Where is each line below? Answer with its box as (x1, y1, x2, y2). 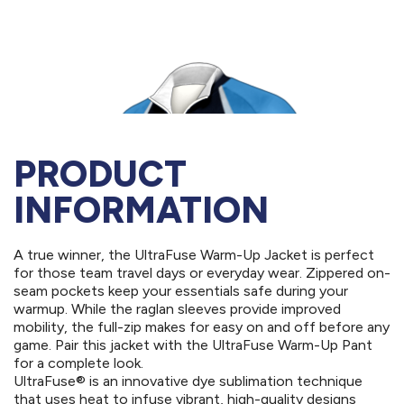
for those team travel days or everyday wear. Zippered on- (14, 264, 390, 282)
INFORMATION (14, 188, 269, 233)
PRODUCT (14, 152, 187, 197)
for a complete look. (14, 354, 143, 372)
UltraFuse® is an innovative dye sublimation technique (14, 372, 363, 390)
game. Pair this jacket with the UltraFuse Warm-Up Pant (14, 336, 372, 354)
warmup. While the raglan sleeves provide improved (14, 300, 341, 318)
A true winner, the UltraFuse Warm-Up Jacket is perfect (14, 246, 374, 264)
